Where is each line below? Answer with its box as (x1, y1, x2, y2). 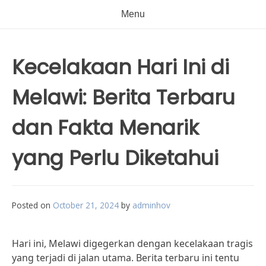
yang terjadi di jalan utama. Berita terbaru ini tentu (12, 251, 239, 264)
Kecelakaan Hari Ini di (12, 53, 229, 81)
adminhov (132, 199, 170, 211)
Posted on (12, 199, 53, 211)
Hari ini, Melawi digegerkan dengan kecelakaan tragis (12, 237, 253, 250)
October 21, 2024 (53, 199, 119, 211)
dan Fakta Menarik (12, 113, 199, 142)
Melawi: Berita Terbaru (12, 83, 235, 112)
